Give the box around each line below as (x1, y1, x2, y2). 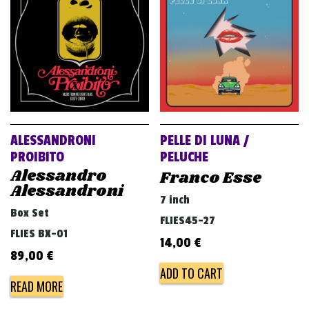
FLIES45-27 (160, 214, 216, 228)
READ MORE (10, 277, 63, 296)
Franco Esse (160, 167, 262, 190)
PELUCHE (160, 149, 209, 166)
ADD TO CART (160, 264, 223, 283)
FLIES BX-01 (10, 227, 68, 241)
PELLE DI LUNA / (160, 132, 250, 150)
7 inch (160, 193, 190, 208)
